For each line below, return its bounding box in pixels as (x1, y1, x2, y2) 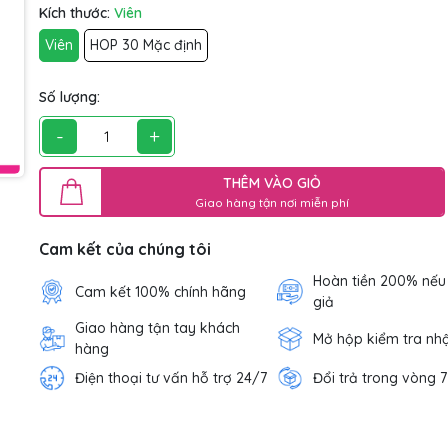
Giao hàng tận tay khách (75, 319, 240, 338)
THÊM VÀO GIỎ (223, 173, 322, 192)
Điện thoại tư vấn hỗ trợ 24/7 (75, 368, 267, 387)
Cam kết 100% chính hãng (75, 282, 246, 301)
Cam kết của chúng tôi (39, 239, 211, 260)
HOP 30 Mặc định (90, 36, 202, 55)
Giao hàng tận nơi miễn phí (195, 194, 350, 210)
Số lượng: (39, 88, 100, 107)
